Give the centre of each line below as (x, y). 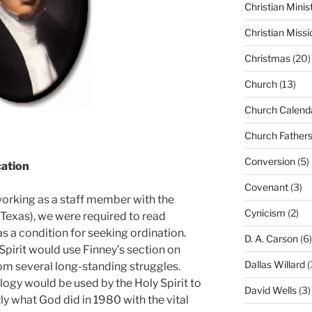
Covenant (266, 187)
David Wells (270, 290)
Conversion (270, 161)
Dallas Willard (274, 264)
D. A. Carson (271, 238)
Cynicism (265, 212)
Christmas (267, 58)
